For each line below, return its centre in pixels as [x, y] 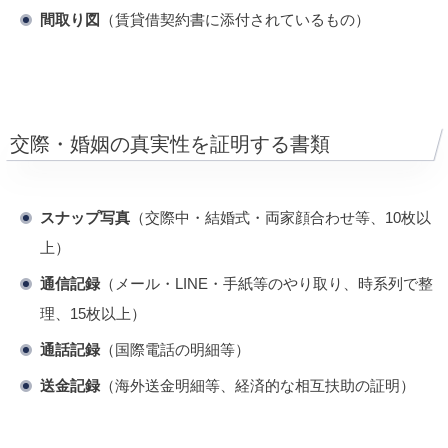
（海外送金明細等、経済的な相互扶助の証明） [257, 385]
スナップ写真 [85, 217]
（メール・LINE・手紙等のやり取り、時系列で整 [266, 283]
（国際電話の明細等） [175, 349]
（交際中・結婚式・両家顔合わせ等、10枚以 [280, 217]
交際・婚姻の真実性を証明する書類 [170, 143]
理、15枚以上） [93, 313]
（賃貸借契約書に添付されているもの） [235, 19]
